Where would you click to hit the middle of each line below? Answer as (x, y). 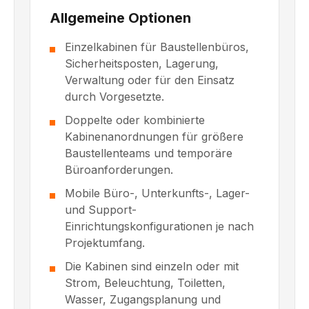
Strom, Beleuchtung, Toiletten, (145, 283)
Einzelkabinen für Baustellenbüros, (157, 47)
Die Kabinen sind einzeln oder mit (151, 267)
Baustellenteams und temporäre (148, 153)
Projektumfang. (104, 243)
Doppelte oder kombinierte (134, 120)
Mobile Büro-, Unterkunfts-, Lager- (157, 193)
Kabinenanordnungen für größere (154, 137)
